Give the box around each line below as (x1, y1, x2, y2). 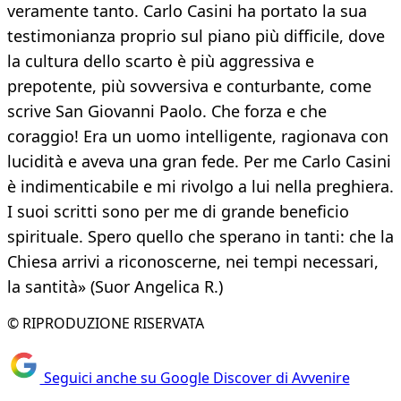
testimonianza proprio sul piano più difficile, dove (7, 25, 385, 47)
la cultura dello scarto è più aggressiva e (7, 50, 314, 73)
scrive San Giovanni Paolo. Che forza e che (7, 100, 327, 123)
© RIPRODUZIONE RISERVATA (7, 313, 204, 334)
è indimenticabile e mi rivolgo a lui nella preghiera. (7, 175, 394, 198)
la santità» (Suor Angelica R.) (7, 276, 223, 298)
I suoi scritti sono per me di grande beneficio (7, 200, 349, 223)
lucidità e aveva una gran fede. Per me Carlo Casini (7, 150, 391, 173)
